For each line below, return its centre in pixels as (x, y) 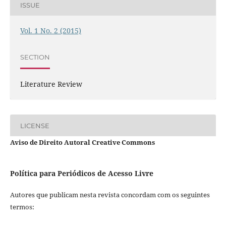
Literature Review (51, 84)
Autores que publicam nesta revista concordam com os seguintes (110, 195)
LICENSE (35, 125)
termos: (22, 207)
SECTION (35, 57)
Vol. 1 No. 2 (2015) (50, 31)
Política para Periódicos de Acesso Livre (81, 174)
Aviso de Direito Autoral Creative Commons (82, 143)
